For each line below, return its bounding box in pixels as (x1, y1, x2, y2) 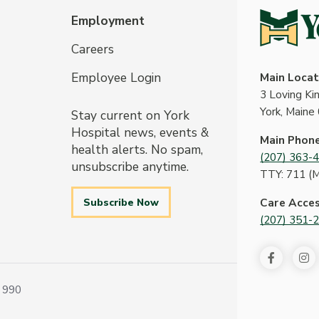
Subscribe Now (83, 194, 159, 209)
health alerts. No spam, (70, 140, 203, 158)
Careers (70, 40, 114, 58)
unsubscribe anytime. (70, 157, 189, 175)
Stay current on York (70, 106, 189, 124)
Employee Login (70, 68, 161, 86)
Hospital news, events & (70, 123, 209, 141)
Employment (70, 11, 145, 29)
